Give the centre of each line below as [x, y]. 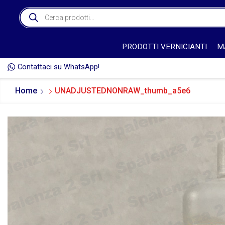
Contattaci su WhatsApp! [58, 67]
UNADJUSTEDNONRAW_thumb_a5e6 [123, 91]
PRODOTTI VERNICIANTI [164, 46]
